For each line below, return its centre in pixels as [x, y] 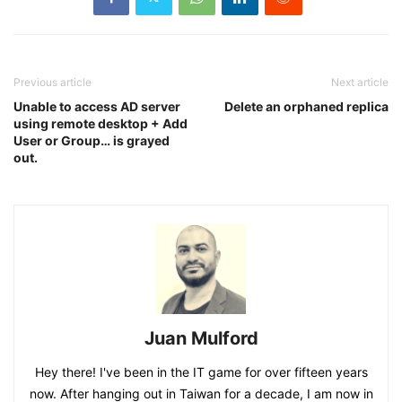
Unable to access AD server [97, 106]
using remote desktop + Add [100, 123]
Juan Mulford [201, 338]
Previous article [52, 82]
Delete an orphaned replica [306, 106]
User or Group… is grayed [92, 140]
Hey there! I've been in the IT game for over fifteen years [201, 371]
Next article [360, 82]
